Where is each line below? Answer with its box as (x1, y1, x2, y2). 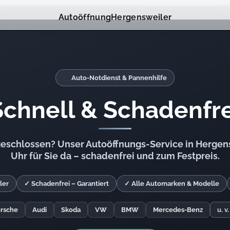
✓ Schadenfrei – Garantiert (24, 179, 109, 187)
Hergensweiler (111, 12, 172, 22)
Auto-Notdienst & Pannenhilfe (71, 73, 167, 82)
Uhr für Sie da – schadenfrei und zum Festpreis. (10, 150, 220, 162)
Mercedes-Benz (152, 206, 203, 214)
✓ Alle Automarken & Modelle (124, 179, 219, 187)
